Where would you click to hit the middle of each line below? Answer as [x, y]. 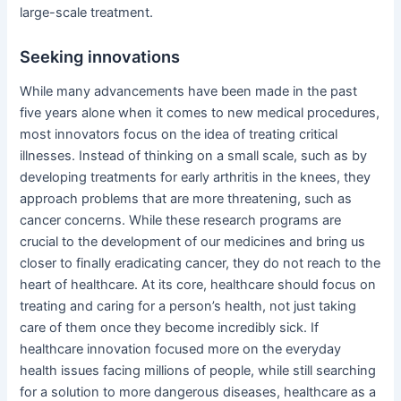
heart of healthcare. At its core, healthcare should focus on [198, 284]
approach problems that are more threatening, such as [186, 198]
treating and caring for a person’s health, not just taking [188, 306]
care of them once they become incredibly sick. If [170, 327]
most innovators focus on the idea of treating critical [179, 134]
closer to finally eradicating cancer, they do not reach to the [200, 263]
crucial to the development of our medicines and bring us [193, 241]
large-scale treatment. [87, 12]
